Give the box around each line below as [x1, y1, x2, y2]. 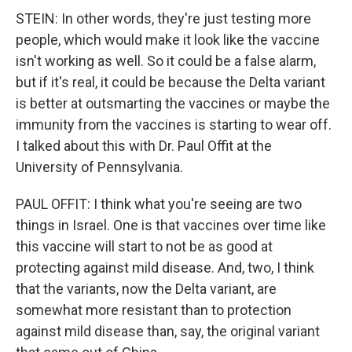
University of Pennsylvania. [16, 159, 183, 175]
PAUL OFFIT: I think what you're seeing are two [16, 196, 302, 212]
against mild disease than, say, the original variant [16, 323, 320, 339]
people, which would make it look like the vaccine [16, 31, 320, 48]
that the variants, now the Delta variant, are [16, 280, 277, 297]
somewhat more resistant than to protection [16, 302, 291, 318]
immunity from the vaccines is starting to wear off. [16, 116, 332, 133]
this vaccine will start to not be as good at [16, 238, 273, 255]
